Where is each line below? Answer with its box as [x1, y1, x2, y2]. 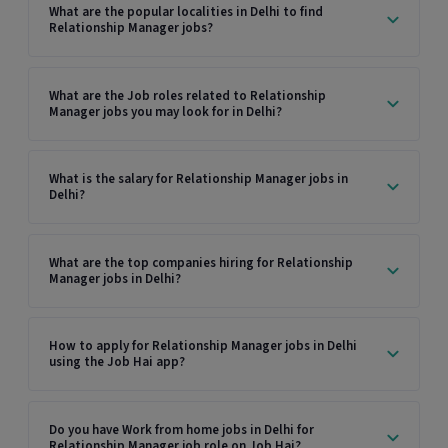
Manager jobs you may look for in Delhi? [49, 102, 282, 121]
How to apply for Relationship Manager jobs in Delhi [49, 337, 357, 356]
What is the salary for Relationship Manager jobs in [49, 170, 348, 189]
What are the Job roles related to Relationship [49, 86, 326, 105]
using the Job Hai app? [49, 353, 185, 372]
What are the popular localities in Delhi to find [49, 2, 323, 21]
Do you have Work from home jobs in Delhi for [49, 420, 314, 439]
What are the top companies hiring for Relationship [49, 253, 353, 272]
